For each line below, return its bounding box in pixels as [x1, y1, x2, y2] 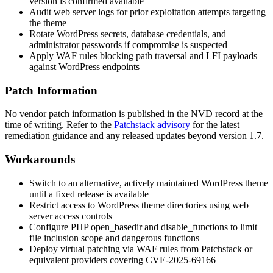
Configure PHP [29, 221, 91, 232]
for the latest [190, 119, 239, 130]
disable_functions [161, 221, 228, 232]
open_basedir [91, 221, 142, 232]
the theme [29, 17, 66, 28]
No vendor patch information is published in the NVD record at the [5, 108, 263, 119]
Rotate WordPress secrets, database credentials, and [29, 28, 226, 39]
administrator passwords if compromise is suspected [29, 39, 227, 50]
